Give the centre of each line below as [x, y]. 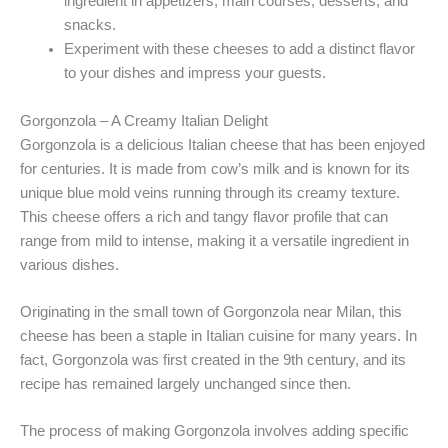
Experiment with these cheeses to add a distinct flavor [239, 49]
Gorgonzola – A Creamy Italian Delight [144, 120]
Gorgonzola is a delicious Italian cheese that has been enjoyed [222, 144]
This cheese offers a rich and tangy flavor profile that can [204, 216]
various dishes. [69, 264]
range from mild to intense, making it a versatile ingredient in [214, 240]
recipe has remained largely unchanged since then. [185, 383]
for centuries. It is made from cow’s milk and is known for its [215, 168]
